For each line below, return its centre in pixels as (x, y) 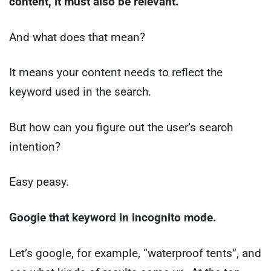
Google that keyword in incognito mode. (113, 217)
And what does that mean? (77, 37)
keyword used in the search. (80, 92)
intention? (35, 146)
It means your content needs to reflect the (116, 73)
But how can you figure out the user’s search (121, 127)
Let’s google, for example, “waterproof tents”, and (135, 253)
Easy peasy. (39, 182)
